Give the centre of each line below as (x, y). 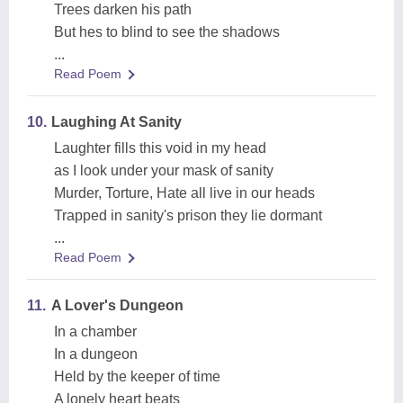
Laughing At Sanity (116, 122)
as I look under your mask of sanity (164, 170)
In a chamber (95, 331)
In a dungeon (96, 354)
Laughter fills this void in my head (160, 148)
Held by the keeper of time (137, 376)
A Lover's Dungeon (117, 305)
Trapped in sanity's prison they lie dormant (188, 215)
